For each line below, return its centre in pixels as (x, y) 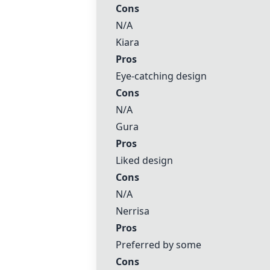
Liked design (144, 160)
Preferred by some (159, 245)
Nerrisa (133, 211)
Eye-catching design (161, 76)
